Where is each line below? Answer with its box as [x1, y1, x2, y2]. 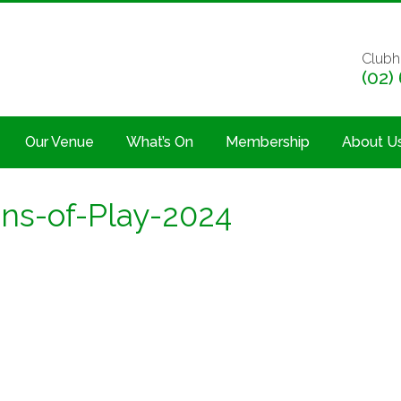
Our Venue [25, 132, 94, 150]
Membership [226, 132, 310, 150]
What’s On [126, 132, 193, 150]
